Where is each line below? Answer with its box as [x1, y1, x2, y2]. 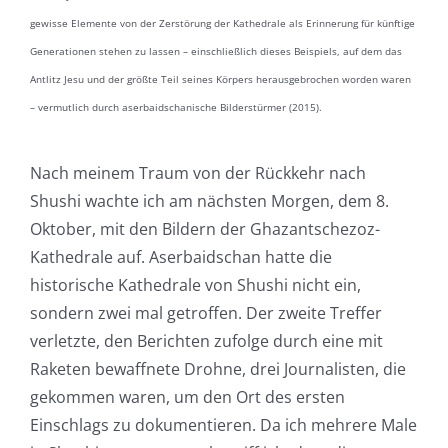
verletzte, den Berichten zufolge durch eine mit [29, 330, 383, 353]
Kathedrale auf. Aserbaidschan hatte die [29, 246, 332, 269]
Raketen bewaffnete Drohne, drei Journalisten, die [29, 358, 406, 381]
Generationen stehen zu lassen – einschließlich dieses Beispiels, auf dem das [29, 44, 402, 59]
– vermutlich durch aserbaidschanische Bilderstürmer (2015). [29, 100, 322, 115]
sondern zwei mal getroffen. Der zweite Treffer [29, 302, 382, 325]
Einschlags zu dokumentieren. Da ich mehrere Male [29, 414, 417, 437]
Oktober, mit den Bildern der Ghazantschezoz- [29, 218, 380, 241]
